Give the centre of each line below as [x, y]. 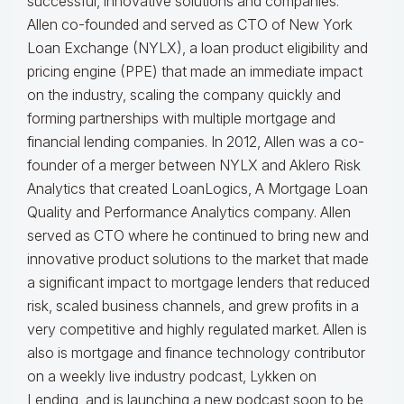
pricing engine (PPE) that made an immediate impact [195, 72]
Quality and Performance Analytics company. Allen [189, 212]
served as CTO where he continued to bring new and [198, 236]
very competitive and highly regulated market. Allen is [197, 330]
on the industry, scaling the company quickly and [184, 95]
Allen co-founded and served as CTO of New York [190, 25]
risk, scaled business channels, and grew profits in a [193, 306]
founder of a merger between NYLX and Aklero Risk [194, 165]
